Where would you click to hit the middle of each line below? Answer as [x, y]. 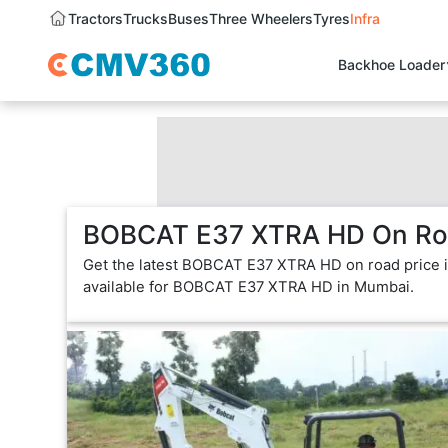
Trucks [145, 19]
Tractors [95, 19]
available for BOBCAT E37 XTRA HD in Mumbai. [249, 287]
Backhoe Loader [392, 65]
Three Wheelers [261, 19]
